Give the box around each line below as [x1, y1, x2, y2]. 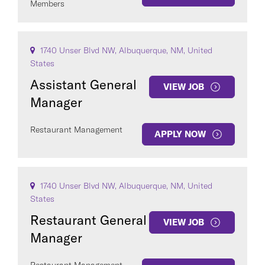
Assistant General [30, 76, 137, 93]
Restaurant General [30, 212, 147, 228]
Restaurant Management [30, 124, 122, 135]
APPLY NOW [154, 128, 206, 140]
